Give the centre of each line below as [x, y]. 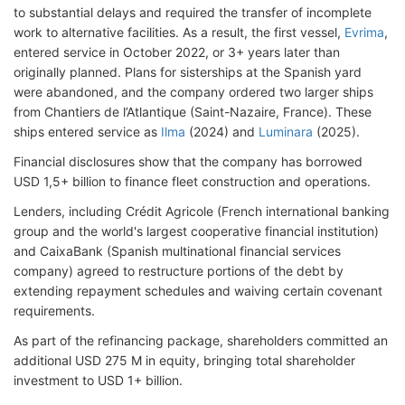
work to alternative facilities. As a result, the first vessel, [179, 32]
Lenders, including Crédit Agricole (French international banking [202, 211]
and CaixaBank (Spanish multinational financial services [177, 251]
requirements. [54, 311]
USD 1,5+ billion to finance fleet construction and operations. [192, 181]
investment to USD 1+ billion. [98, 380]
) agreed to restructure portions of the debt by [206, 271]
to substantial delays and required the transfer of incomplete [193, 12]
